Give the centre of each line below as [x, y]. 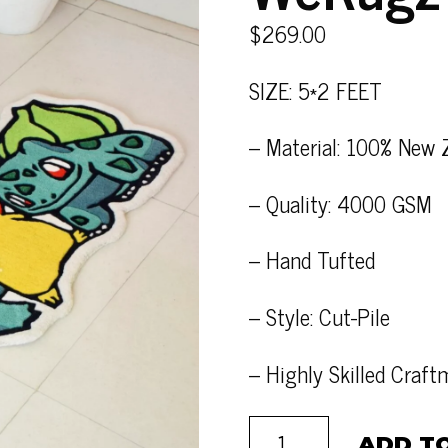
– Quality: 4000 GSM [341, 203]
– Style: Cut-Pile [320, 316]
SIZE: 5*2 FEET [316, 90]
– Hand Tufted [312, 260]
